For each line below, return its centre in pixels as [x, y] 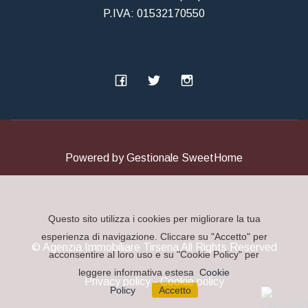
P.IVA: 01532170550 [154, 13]
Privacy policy [117, 281]
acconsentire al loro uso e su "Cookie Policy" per [154, 254]
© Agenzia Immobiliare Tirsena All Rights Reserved [154, 247]
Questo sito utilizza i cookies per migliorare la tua [154, 219]
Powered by [96, 157]
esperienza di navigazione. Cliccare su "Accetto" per [154, 236]
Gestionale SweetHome [185, 157]
